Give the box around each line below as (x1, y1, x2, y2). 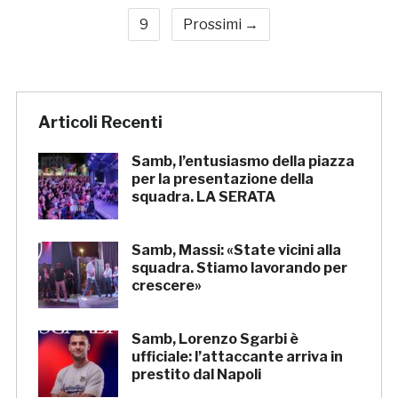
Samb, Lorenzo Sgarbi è (131, 330, 298, 348)
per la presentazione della (131, 171, 314, 188)
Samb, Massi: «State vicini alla (131, 242, 341, 259)
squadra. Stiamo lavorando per (131, 259, 347, 277)
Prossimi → (183, 16, 259, 34)
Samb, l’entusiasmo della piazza (131, 153, 354, 171)
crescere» (131, 277, 202, 295)
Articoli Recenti (37, 113, 163, 132)
